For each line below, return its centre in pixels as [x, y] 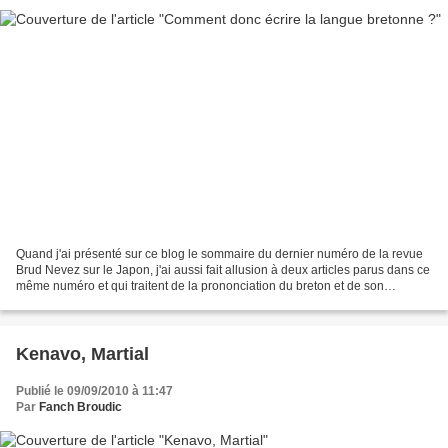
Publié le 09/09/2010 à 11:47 [94, 390]
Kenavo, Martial [82, 353]
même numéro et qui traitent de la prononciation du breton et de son [200, 285]
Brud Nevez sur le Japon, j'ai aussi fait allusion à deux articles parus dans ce [223, 269]
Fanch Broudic [80, 406]
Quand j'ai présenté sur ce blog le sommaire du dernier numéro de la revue [219, 253]
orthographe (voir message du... [102, 301]
